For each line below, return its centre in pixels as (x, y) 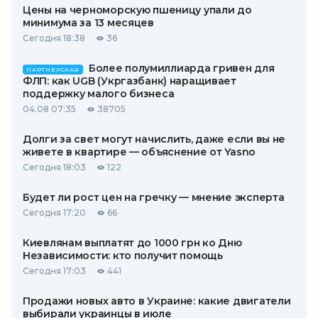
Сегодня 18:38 (54, 38)
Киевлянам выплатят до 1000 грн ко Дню (132, 243)
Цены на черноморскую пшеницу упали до (137, 10)
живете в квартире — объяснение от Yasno (139, 152)
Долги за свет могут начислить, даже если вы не (154, 139)
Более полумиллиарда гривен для (181, 68)
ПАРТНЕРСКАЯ (53, 70)
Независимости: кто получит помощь (123, 256)
